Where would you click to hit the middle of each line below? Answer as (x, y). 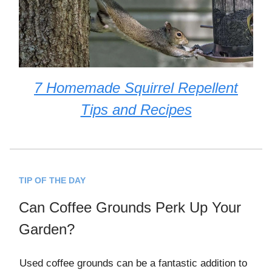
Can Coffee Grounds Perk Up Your (130, 208)
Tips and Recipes (136, 110)
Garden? (47, 229)
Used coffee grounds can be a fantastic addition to (133, 263)
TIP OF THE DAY (52, 181)
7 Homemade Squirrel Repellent (136, 88)
